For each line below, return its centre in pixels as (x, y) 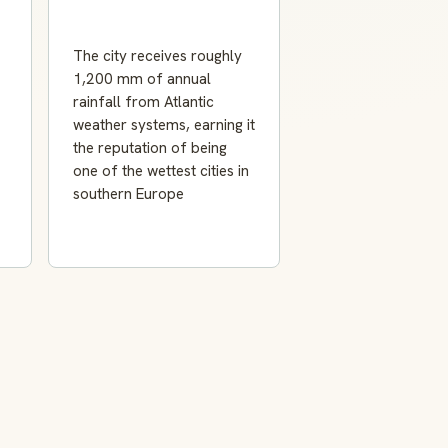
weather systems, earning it (164, 125)
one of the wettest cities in (161, 171)
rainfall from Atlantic (143, 102)
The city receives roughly (157, 56)
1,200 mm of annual (142, 79)
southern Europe (128, 194)
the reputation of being (150, 148)
